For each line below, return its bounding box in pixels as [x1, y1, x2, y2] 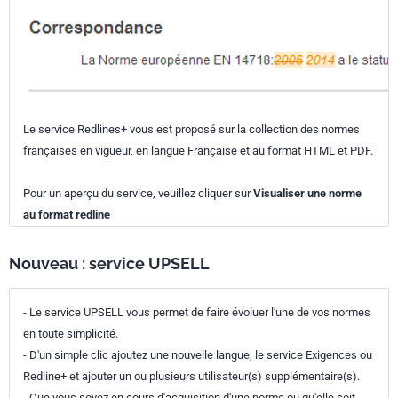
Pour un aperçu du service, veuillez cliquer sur [23, 187, 253, 200]
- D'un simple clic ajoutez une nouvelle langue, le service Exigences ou [23, 348, 372, 362]
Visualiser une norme [253, 187, 362, 200]
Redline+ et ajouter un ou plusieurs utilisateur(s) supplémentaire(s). [23, 370, 360, 383]
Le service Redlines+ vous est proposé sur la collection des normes [23, 123, 360, 136]
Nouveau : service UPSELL [9, 254, 210, 273]
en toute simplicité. [23, 327, 118, 340]
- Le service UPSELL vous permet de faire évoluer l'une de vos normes [23, 306, 370, 319]
